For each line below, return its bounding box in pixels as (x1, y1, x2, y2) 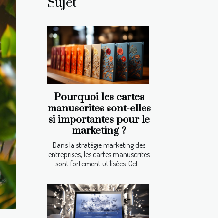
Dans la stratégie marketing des (53, 140, 145, 150)
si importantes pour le (48, 113, 150, 126)
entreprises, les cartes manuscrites (48, 149, 150, 159)
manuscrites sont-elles (47, 102, 151, 115)
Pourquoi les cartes (54, 91, 144, 104)
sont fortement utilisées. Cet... (55, 158, 143, 168)
